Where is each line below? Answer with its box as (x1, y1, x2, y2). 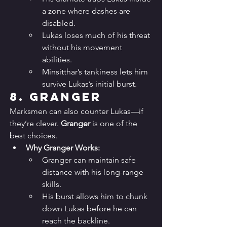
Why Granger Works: (26, 143, 100, 153)
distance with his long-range (42, 167, 145, 177)
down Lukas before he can (42, 204, 139, 214)
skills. (42, 179, 61, 190)
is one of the (90, 119, 139, 129)
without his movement (42, 43, 124, 53)
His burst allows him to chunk (42, 192, 149, 202)
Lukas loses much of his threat (42, 30, 152, 41)
